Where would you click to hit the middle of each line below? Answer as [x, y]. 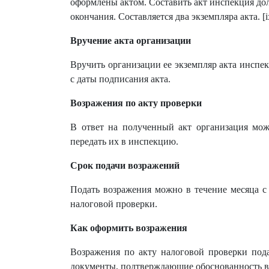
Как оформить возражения [129, 228]
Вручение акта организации [131, 41]
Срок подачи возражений [125, 165]
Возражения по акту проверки [136, 103]
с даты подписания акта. [120, 79]
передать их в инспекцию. [124, 141]
